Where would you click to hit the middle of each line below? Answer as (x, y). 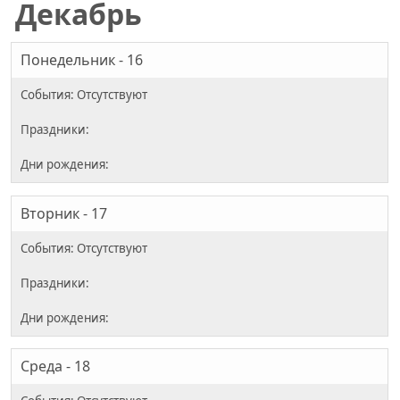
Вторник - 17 (64, 213)
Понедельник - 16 (82, 60)
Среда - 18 (55, 367)
